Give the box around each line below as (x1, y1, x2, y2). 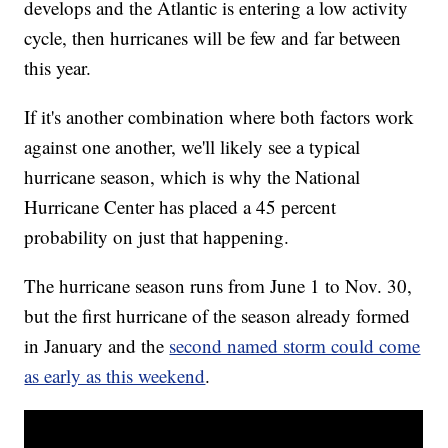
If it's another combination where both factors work (24, 104, 415, 130)
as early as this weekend (24, 363, 206, 389)
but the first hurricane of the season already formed (24, 303, 411, 329)
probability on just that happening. (24, 224, 290, 250)
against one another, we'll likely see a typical (24, 134, 361, 160)
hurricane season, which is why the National (24, 164, 361, 190)
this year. (24, 55, 92, 81)
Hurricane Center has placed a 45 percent (24, 194, 337, 220)
